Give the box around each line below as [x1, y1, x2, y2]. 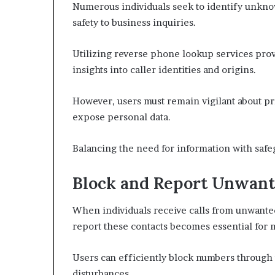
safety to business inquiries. [72, 16, 196, 28]
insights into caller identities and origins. [72, 63, 256, 76]
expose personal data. [72, 110, 171, 123]
